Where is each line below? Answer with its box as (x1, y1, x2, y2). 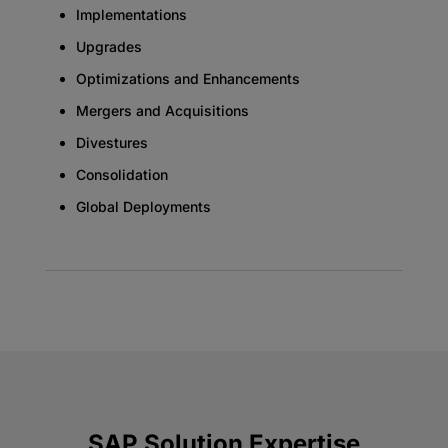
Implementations (75, 5, 187, 23)
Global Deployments (75, 197, 211, 215)
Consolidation (75, 165, 168, 183)
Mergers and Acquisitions (75, 101, 249, 119)
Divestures (75, 133, 148, 151)
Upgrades (75, 37, 142, 55)
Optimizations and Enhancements (75, 69, 300, 87)
